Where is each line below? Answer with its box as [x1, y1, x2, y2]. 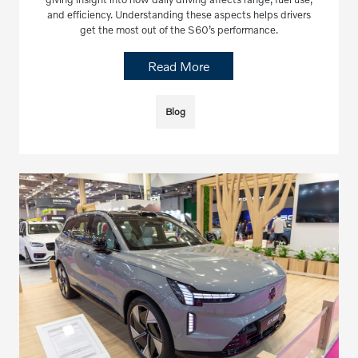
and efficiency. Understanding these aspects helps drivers [46, 7, 311, 21]
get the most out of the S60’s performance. [79, 22, 278, 36]
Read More [148, 58, 210, 74]
